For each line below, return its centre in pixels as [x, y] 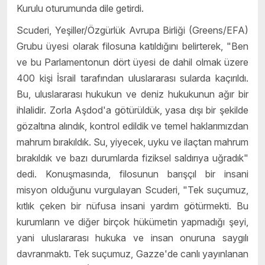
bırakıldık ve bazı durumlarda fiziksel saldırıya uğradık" [132, 158]
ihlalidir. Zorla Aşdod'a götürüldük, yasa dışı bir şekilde [132, 110]
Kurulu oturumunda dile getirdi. [80, 8]
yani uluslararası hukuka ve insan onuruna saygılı [132, 238]
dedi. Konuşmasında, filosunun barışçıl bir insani [132, 174]
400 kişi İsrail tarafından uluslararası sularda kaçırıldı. [132, 78]
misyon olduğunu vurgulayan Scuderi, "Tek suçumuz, [132, 190]
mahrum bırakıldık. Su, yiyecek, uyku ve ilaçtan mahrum [132, 142]
